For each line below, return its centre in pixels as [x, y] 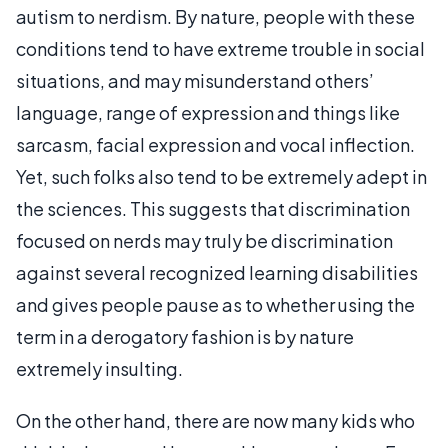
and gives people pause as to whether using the [215, 304]
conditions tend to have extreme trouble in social [220, 48]
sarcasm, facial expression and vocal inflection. [215, 144]
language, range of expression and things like [208, 112]
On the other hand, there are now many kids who [215, 420]
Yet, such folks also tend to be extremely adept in [221, 176]
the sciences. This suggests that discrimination [213, 208]
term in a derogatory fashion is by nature [185, 336]
